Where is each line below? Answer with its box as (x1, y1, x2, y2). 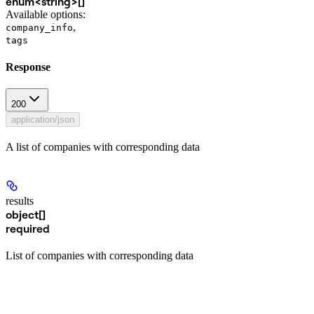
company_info (6, 22, 73, 33)
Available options (6, 8, 83, 20)
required (6, 221, 50, 236)
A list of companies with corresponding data (6, 141, 200, 153)
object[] (6, 207, 46, 222)
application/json (11, 114, 74, 125)
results (6, 195, 34, 207)
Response (6, 60, 50, 73)
